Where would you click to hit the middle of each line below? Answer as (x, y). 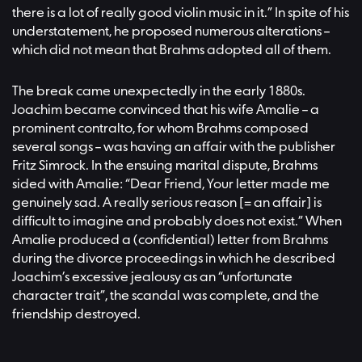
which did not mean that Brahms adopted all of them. (173, 50)
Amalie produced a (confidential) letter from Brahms (170, 241)
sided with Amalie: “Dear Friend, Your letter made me (171, 185)
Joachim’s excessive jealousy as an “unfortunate (152, 278)
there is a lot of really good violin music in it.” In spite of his (181, 13)
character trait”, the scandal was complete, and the (166, 297)
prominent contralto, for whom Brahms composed (160, 129)
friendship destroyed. (76, 315)
